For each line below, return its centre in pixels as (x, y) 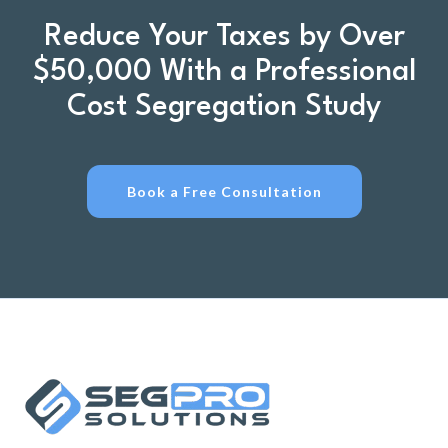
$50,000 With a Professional (224, 72)
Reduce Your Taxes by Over (224, 37)
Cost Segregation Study (224, 107)
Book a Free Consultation (224, 191)
